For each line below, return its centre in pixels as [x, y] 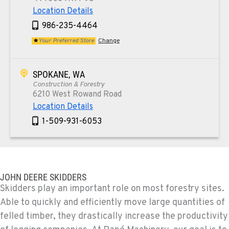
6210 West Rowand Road [77, 94]
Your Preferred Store [66, 41]
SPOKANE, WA [59, 74]
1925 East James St [69, 175]
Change [109, 41]
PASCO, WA [53, 155]
